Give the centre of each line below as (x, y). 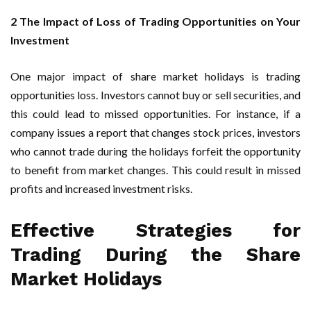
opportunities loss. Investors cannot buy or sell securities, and (155, 94)
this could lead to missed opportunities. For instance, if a (155, 113)
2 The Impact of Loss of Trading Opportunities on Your (155, 21)
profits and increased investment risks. (101, 188)
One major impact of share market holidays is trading (155, 76)
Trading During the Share (155, 254)
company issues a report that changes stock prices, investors (155, 132)
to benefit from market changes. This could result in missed (155, 169)
